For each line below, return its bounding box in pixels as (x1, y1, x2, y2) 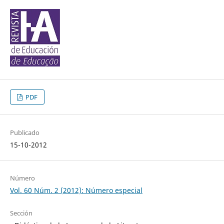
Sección (9, 208, 32, 218)
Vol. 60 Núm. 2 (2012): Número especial (9, 185, 142, 195)
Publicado (9, 128, 39, 137)
